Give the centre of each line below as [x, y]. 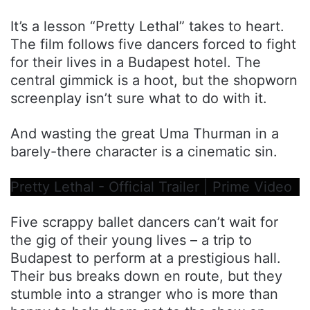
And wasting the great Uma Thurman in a [145, 133]
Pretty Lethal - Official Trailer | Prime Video [151, 186]
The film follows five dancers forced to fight [153, 44]
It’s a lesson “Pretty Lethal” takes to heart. [147, 26]
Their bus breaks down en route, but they [146, 276]
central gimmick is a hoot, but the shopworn [154, 80]
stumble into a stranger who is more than [144, 294]
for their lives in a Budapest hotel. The [136, 62]
